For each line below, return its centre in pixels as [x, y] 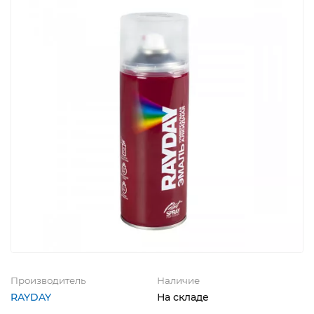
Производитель [48, 280]
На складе [183, 297]
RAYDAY [31, 297]
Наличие [178, 280]
